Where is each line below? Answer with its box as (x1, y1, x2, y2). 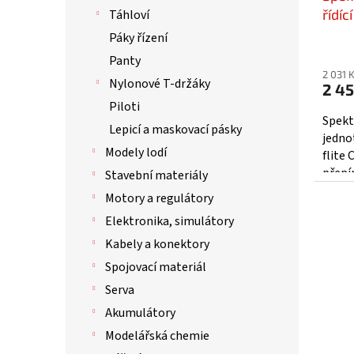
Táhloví (109, 6, 149, 24)
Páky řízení (109, 29, 168, 47)
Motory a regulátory (105, 190, 213, 207)
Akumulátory (105, 304, 175, 322)
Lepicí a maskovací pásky (109, 121, 242, 138)
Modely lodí (105, 144, 167, 161)
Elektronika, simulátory (105, 213, 234, 230)
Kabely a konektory (105, 235, 209, 253)
